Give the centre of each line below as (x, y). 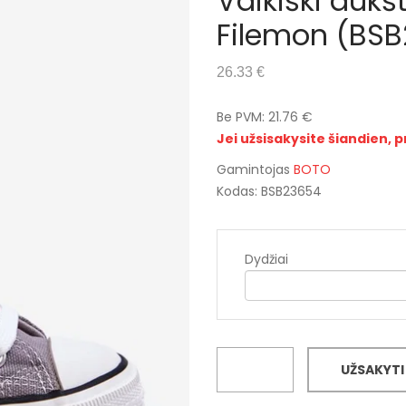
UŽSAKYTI (372, 370)
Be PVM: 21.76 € (265, 117)
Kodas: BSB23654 (269, 191)
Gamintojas (255, 169)
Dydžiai (266, 259)
